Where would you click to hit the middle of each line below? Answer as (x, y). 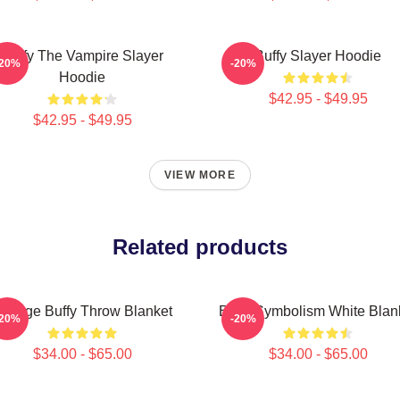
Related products (200, 247)
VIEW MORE (200, 175)
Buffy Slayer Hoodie (318, 56)
